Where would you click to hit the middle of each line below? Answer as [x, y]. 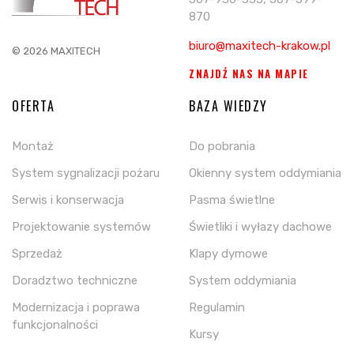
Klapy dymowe [228, 254]
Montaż [33, 146]
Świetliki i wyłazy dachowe [260, 227]
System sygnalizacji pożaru [86, 173]
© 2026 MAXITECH [56, 51]
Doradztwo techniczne [75, 281]
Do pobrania [222, 146]
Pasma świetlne [232, 200]
